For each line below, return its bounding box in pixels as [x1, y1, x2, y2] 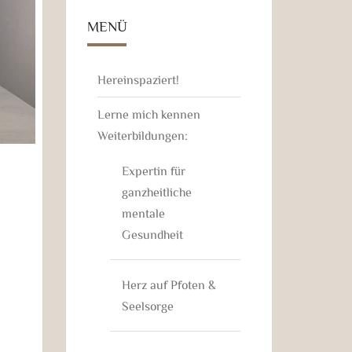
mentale [121, 206, 165, 219]
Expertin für [121, 163, 185, 177]
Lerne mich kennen [97, 107, 200, 120]
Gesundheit [121, 227, 183, 240]
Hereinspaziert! [97, 72, 179, 86]
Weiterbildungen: [97, 128, 188, 141]
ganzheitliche [121, 185, 192, 198]
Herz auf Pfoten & [121, 277, 216, 291]
